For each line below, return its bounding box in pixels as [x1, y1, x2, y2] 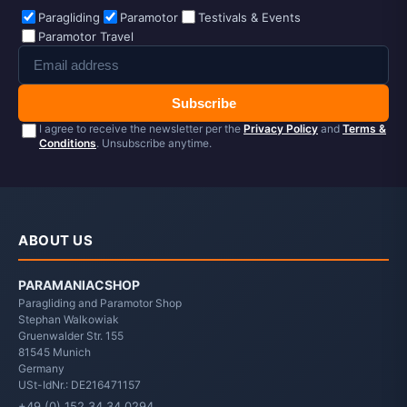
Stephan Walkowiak [18, 313, 119, 327]
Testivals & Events [198, 9, 301, 25]
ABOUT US [18, 232, 93, 250]
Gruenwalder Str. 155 [18, 329, 124, 343]
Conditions [39, 136, 96, 151]
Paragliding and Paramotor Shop [18, 296, 182, 311]
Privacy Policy [243, 122, 318, 136]
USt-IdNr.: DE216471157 [18, 378, 141, 392]
